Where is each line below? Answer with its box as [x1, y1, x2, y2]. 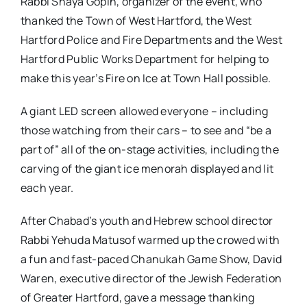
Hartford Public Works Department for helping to [20, 51, 269, 66]
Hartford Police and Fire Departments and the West [20, 32, 282, 47]
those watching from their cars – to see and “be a [20, 122, 271, 138]
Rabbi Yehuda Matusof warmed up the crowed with [20, 232, 280, 247]
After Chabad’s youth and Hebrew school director [20, 212, 273, 228]
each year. [20, 180, 74, 195]
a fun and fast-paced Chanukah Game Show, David [20, 251, 282, 267]
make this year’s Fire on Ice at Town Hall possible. [20, 70, 271, 86]
